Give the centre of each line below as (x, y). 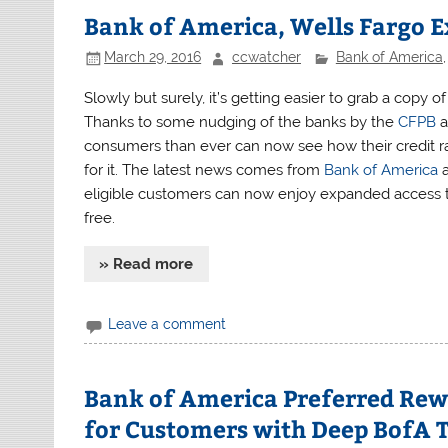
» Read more (146, 263)
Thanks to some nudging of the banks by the (241, 122)
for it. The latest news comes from (204, 170)
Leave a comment (167, 324)
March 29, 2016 (153, 57)
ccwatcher (266, 57)
